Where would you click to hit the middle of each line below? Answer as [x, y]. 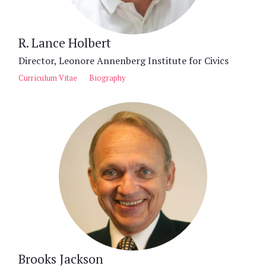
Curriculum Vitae [48, 78]
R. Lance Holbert [65, 43]
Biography [107, 78]
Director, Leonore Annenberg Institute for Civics [123, 61]
